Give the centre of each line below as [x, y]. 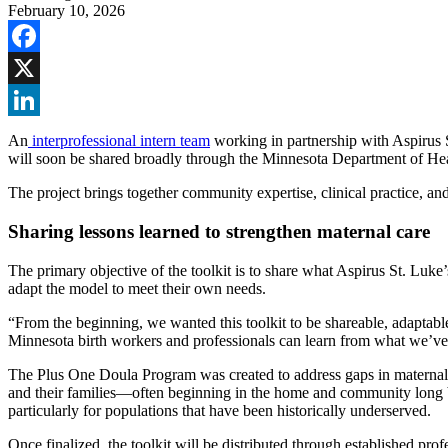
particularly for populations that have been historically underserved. [219, 410]
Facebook [39, 68]
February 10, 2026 [66, 11]
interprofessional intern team [119, 141]
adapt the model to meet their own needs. [137, 288]
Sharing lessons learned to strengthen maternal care [219, 231]
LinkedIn [37, 132]
